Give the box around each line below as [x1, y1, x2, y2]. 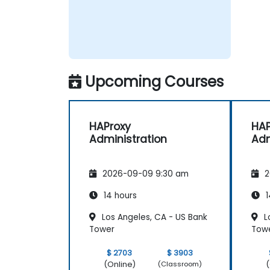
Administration [89, 131, 167, 146]
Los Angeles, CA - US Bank [99, 211, 207, 223]
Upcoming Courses [85, 71, 224, 92]
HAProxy [89, 119, 131, 134]
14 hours [101, 189, 137, 201]
